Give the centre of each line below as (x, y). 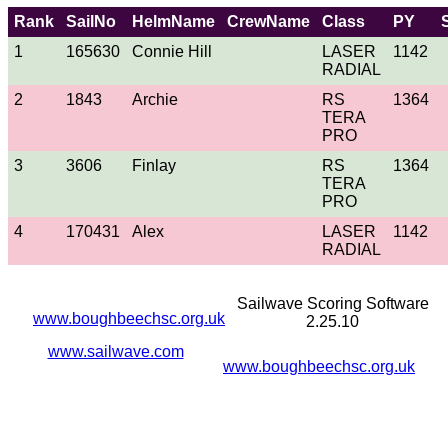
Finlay (154, 165)
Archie (155, 99)
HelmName (173, 21)
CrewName (268, 21)
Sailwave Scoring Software (332, 303)
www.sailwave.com (115, 351)
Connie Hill (172, 51)
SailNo (91, 21)
